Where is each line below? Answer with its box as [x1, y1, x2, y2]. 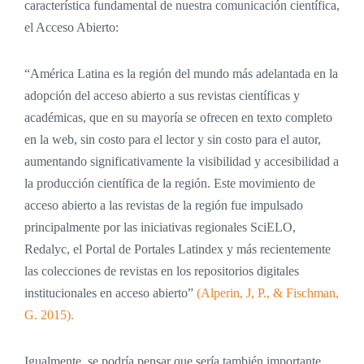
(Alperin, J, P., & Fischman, [197, 286, 339, 301]
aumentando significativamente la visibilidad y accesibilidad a [24, 154, 339, 169]
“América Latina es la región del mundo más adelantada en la [24, 67, 338, 81]
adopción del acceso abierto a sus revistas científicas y [24, 89, 300, 103]
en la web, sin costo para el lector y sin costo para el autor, [24, 132, 321, 147]
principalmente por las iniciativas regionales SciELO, [24, 220, 296, 235]
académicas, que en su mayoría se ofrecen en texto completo [24, 110, 332, 125]
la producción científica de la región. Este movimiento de [24, 176, 315, 191]
